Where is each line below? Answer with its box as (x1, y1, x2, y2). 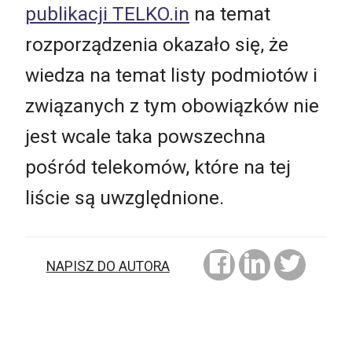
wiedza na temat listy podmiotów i (25, 63, 317, 86)
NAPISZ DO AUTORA (46, 258, 170, 275)
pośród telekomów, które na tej (25, 155, 291, 178)
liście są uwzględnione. (25, 185, 224, 209)
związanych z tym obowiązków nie (25, 93, 319, 117)
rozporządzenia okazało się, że (25, 32, 288, 56)
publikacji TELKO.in (25, 2, 189, 25)
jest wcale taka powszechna (25, 124, 266, 148)
